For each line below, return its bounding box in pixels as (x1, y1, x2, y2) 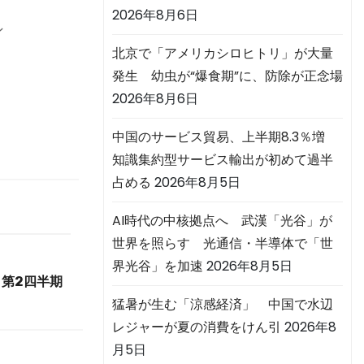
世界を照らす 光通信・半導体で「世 (112, 234, 333, 253)
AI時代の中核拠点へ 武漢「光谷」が (112, 211, 332, 231)
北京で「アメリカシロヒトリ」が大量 (112, 44, 333, 63)
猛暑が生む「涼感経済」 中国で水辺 (112, 295, 333, 314)
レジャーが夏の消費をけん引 (112, 318, 281, 337)
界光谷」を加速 (112, 257, 203, 276)
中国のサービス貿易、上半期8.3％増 (112, 128, 338, 147)
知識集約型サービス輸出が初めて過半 (112, 150, 333, 170)
